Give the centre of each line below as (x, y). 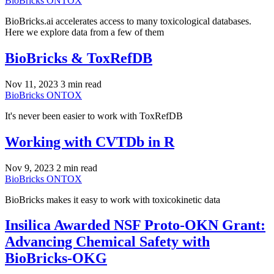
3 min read (81, 84)
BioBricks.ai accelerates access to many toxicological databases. (128, 21)
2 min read (77, 168)
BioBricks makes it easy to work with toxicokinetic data (113, 199)
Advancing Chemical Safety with (107, 242)
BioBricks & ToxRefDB (79, 58)
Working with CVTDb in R (90, 142)
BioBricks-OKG (56, 258)
